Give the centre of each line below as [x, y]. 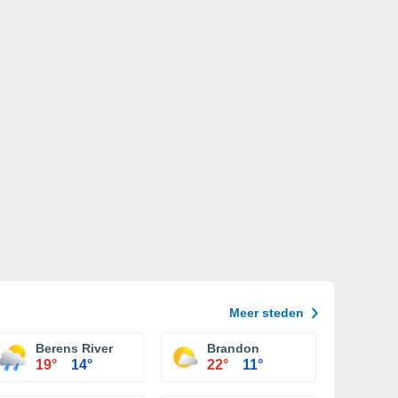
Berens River [74, 348]
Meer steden [267, 313]
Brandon [233, 348]
